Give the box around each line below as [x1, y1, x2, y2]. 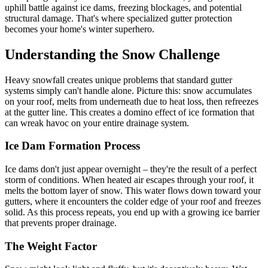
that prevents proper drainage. [5, 217, 117, 228]
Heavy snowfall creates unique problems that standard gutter [5, 74, 232, 85]
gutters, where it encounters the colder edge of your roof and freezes [5, 196, 261, 206]
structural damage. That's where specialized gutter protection [5, 13, 232, 23]
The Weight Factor [5, 239, 97, 252]
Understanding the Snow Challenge [5, 46, 220, 62]
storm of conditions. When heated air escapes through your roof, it [5, 174, 254, 185]
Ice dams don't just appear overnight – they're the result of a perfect [5, 163, 257, 174]
